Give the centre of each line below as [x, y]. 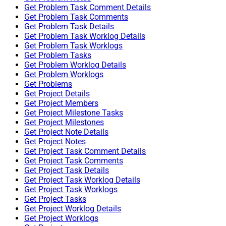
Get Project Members [61, 103]
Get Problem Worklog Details [75, 65]
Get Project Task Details [67, 171]
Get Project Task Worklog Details [82, 180]
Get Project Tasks [55, 199]
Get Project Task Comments [74, 161]
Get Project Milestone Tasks [74, 113]
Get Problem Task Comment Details [88, 8]
